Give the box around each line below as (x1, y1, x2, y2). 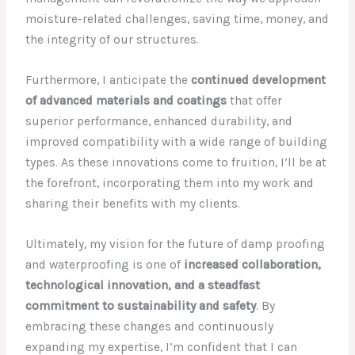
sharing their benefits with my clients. (25, 197, 241, 211)
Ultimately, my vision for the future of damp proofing (25, 236, 326, 251)
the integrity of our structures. (25, 32, 200, 48)
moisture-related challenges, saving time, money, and (25, 12, 330, 27)
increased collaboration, (184, 257, 322, 272)
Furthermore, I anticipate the (25, 73, 192, 87)
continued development (191, 73, 326, 87)
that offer (227, 94, 283, 108)
